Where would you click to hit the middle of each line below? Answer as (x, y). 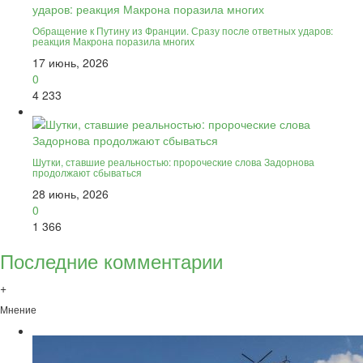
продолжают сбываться (87, 173)
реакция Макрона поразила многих (113, 41)
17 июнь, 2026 (70, 63)
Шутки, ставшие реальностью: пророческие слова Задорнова (173, 162)
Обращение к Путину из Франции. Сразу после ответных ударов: (183, 31)
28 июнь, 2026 (70, 194)
